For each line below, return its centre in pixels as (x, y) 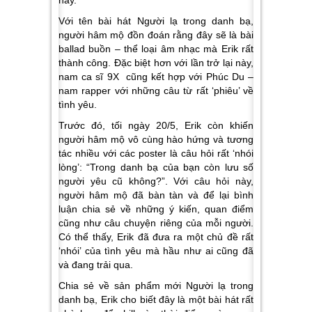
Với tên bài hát (95, 21)
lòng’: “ (75, 167)
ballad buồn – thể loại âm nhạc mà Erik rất (156, 49)
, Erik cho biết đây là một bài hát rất (174, 300)
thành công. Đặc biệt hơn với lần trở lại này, (156, 63)
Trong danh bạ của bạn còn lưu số (172, 167)
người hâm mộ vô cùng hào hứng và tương (156, 140)
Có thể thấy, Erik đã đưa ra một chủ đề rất (156, 237)
